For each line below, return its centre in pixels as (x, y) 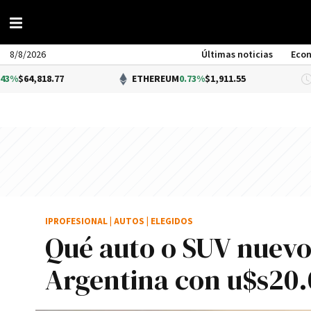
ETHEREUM (87, 79)
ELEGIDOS (172, 222)
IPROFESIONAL (76, 222)
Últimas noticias (237, 55)
